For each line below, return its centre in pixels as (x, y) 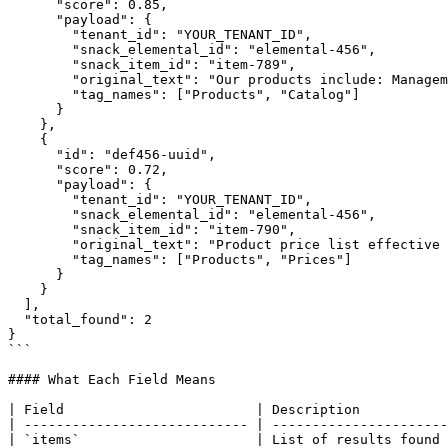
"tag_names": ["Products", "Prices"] (40, 259)
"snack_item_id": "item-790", (40, 229)
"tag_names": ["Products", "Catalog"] (40, 94)
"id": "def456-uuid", (32, 154)
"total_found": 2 (16, 319)
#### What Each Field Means (112, 379)
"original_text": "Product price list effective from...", (40, 244)
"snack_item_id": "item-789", (40, 64)
